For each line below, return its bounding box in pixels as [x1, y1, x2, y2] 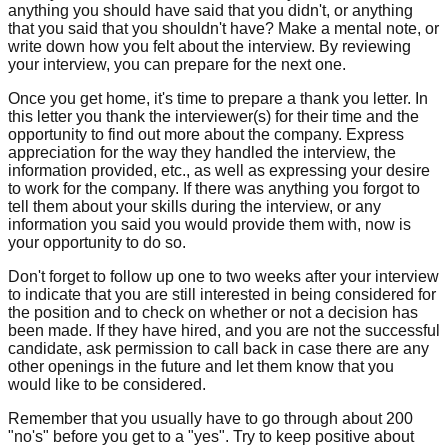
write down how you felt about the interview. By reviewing [8, 37, 411, 55]
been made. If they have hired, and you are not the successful [8, 321, 440, 339]
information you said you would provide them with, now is [8, 215, 411, 233]
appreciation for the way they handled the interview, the [8, 143, 396, 161]
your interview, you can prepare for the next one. [8, 55, 346, 73]
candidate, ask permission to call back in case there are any [8, 339, 429, 357]
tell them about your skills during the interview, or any [8, 197, 381, 215]
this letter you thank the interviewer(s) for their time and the [8, 107, 419, 125]
